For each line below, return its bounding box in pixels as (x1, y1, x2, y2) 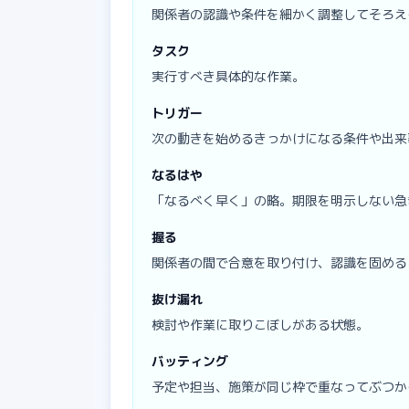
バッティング (152, 351, 228, 370)
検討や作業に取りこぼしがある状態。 (152, 315, 369, 333)
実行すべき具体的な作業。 (152, 67, 305, 85)
